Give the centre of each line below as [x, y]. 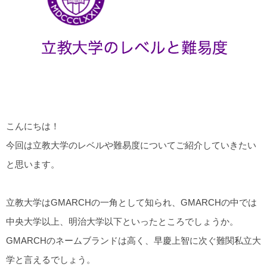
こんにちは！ [33, 126]
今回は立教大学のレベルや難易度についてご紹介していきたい [131, 145]
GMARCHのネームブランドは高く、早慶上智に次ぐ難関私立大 [133, 241]
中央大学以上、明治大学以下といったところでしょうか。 [122, 222]
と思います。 [33, 164]
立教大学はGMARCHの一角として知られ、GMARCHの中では [131, 203]
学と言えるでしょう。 [51, 260]
